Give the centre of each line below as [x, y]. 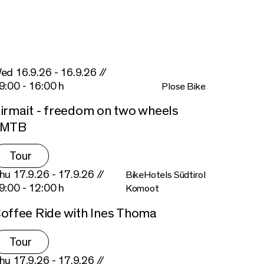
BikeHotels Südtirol [165, 175]
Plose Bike [184, 86]
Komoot [142, 189]
